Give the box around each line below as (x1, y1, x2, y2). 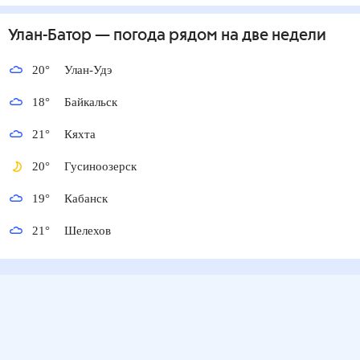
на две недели (218, 27, 326, 44)
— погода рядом (92, 27, 218, 44)
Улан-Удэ (64, 63, 115, 77)
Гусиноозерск (64, 159, 143, 174)
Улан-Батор (8, 27, 92, 44)
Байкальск (64, 95, 125, 109)
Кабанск (64, 191, 112, 206)
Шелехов (64, 223, 116, 238)
